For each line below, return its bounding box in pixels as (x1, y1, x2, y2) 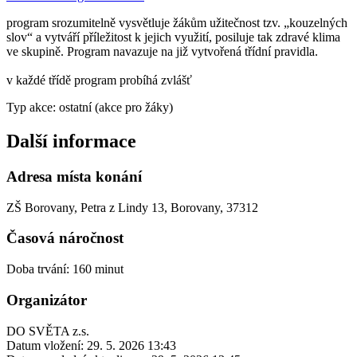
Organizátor (6, 291, 87, 308)
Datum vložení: (6, 338, 84, 352)
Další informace (6, 131, 136, 152)
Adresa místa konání (6, 167, 142, 185)
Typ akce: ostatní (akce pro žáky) (6, 100, 173, 115)
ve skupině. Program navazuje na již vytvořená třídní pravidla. (6, 45, 318, 59)
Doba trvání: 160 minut (6, 262, 124, 277)
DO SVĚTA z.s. (6, 324, 89, 338)
